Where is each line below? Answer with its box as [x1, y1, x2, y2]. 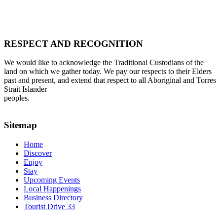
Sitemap [4, 120, 37, 131]
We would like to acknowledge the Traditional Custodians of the [4, 58, 204, 67]
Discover [24, 148, 52, 157]
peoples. [4, 94, 30, 103]
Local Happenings [24, 184, 81, 193]
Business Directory [24, 193, 83, 202]
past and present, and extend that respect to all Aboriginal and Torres [4, 76, 216, 85]
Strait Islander [4, 85, 47, 94]
